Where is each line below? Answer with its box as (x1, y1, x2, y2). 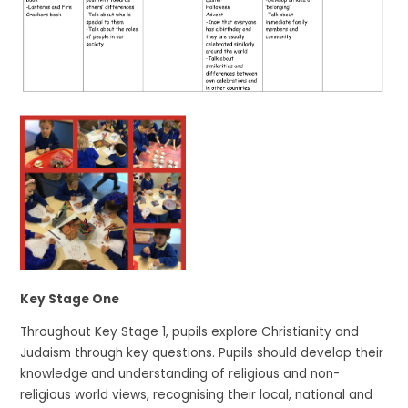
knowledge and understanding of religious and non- (20, 365, 341, 383)
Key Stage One (20, 290, 120, 308)
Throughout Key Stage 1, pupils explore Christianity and (20, 323, 360, 342)
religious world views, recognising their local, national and (20, 386, 373, 404)
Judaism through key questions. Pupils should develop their (20, 344, 384, 362)
